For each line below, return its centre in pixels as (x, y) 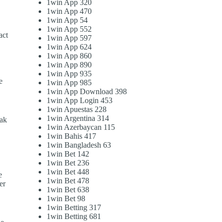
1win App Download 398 (87, 92)
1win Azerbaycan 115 (81, 127)
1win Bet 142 (68, 154)
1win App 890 (69, 65)
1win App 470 (69, 11)
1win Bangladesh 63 (79, 145)
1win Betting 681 (74, 217)
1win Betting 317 (74, 208)
